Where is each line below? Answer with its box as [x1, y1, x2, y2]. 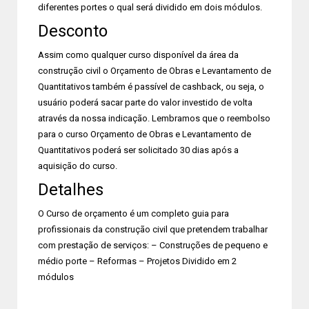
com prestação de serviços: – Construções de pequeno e [38, 240, 268, 250]
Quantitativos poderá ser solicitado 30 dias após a [38, 145, 239, 155]
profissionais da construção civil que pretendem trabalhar [38, 224, 268, 235]
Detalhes [38, 180, 103, 199]
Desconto [38, 21, 108, 41]
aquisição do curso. [38, 161, 117, 171]
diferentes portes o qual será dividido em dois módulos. [38, 2, 262, 12]
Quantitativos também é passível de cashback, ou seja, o [38, 81, 264, 92]
